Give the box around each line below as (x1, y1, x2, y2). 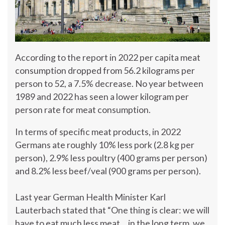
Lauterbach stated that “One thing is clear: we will (15, 204, 209, 215)
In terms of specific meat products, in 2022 (15, 126, 181, 137)
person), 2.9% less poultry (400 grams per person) (15, 152, 207, 163)
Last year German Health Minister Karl (15, 191, 166, 202)
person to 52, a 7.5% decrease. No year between (15, 77, 203, 89)
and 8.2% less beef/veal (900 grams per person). (15, 165, 201, 176)
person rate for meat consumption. (15, 103, 151, 115)
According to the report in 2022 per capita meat (15, 51, 200, 63)
